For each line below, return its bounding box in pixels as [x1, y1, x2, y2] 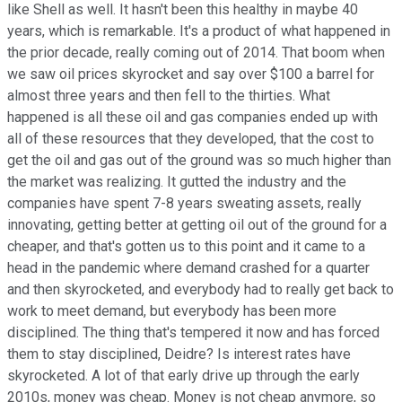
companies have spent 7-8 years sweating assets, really [7, 194, 362, 212]
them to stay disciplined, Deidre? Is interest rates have [7, 345, 351, 363]
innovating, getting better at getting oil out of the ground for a [7, 215, 387, 233]
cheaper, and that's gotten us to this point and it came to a [7, 237, 365, 255]
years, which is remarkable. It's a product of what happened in [7, 22, 390, 39]
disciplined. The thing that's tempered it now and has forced [7, 323, 380, 341]
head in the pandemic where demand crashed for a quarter [7, 258, 370, 276]
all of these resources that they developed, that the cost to [7, 129, 374, 147]
